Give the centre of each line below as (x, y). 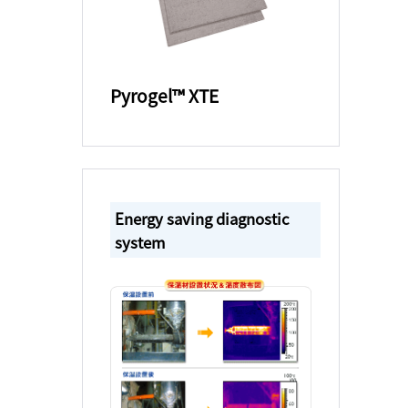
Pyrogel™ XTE (164, 96)
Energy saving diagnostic (202, 218)
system (139, 242)
